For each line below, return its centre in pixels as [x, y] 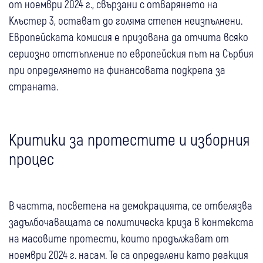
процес [31, 158]
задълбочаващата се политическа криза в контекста [131, 221]
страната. [33, 86]
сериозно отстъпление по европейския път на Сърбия [131, 53]
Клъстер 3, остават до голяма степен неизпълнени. [126, 20]
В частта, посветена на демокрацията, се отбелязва [131, 205]
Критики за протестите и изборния [129, 139]
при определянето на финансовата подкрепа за [117, 69]
